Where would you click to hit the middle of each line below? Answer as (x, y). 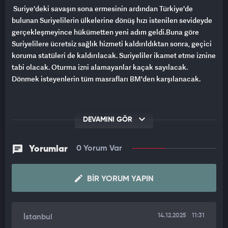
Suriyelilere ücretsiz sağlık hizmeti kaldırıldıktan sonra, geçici (112, 44)
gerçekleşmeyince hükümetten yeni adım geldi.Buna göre (105, 32)
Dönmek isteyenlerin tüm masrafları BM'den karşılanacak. (106, 79)
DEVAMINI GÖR (109, 120)
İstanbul (38, 217)
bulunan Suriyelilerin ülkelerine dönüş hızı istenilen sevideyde (112, 20)
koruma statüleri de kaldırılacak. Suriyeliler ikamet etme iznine (114, 55)
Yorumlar (48, 149)
